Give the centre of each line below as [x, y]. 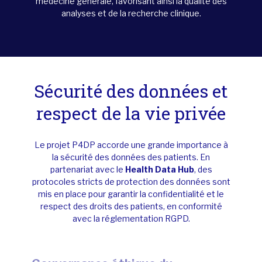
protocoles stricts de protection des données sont [131, 182]
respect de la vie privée [131, 113]
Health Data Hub [159, 169]
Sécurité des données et [131, 91]
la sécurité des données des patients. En [131, 157]
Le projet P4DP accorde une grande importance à [131, 145]
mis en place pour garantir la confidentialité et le [131, 194]
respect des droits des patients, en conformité [131, 206]
